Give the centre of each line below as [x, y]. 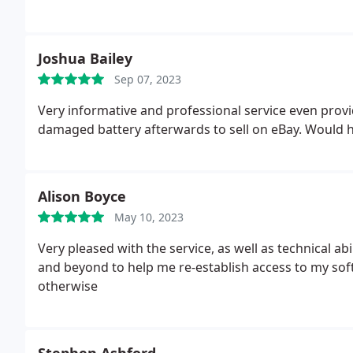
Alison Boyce [82, 196]
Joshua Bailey [85, 58]
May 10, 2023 [149, 217]
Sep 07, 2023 [148, 79]
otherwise [68, 286]
